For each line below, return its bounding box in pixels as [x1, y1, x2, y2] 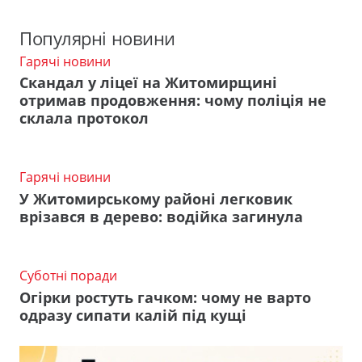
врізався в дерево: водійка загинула [19, 206, 303, 226]
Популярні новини [19, 25, 175, 51]
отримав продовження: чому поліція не [19, 90, 326, 111]
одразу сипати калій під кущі [19, 305, 246, 325]
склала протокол [19, 108, 149, 128]
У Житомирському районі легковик [19, 188, 293, 208]
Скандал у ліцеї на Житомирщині [19, 73, 277, 93]
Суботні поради [19, 266, 117, 284]
